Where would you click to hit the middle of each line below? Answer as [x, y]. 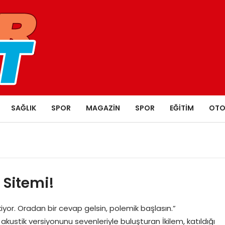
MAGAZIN [103, 108]
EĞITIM [182, 108]
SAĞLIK [23, 108]
